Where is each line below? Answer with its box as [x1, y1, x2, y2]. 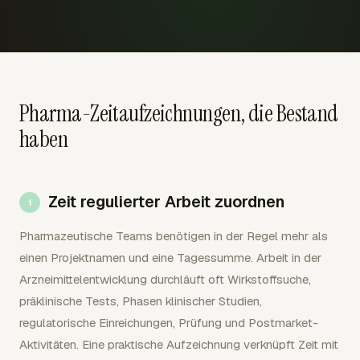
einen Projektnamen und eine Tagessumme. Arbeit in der [19, 249, 321, 265]
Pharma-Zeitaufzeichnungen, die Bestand [19, 98, 338, 129]
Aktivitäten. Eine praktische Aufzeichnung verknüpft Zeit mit [19, 336, 338, 352]
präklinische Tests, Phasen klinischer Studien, [19, 292, 262, 309]
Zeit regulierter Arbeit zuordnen [48, 190, 284, 212]
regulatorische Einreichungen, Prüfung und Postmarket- [19, 314, 318, 330]
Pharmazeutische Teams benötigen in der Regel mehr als [19, 227, 328, 243]
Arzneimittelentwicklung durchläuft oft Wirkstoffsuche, [19, 271, 311, 287]
